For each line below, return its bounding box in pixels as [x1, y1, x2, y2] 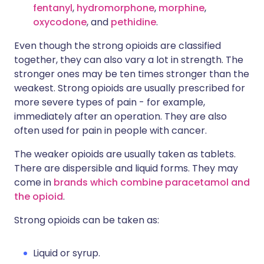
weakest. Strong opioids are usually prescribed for [14, 81, 245, 95]
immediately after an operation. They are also [14, 110, 227, 124]
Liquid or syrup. [33, 246, 100, 260]
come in [14, 176, 54, 190]
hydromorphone [77, 1, 154, 15]
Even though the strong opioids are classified [14, 39, 221, 53]
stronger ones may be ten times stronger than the [14, 67, 249, 81]
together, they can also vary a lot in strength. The [14, 53, 243, 67]
